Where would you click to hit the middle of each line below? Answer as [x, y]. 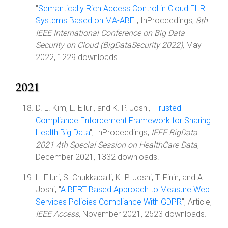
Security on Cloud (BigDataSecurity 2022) [109, 45]
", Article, [197, 202]
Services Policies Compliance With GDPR [109, 202]
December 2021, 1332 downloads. [97, 157]
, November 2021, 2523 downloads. [143, 214]
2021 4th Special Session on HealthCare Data [117, 145]
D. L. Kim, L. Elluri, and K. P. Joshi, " [95, 108]
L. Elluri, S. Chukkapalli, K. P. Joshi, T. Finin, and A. [120, 177]
